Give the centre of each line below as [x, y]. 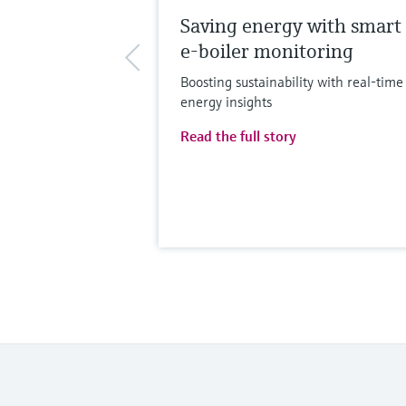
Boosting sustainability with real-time [291, 81]
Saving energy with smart [290, 25]
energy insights [226, 101]
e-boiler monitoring [266, 51]
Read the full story [238, 135]
